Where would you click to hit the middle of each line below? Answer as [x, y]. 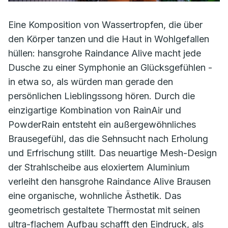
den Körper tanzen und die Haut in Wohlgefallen [109, 39]
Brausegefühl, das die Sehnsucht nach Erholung [108, 139]
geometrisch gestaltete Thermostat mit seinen [104, 210]
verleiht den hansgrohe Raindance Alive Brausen [109, 181]
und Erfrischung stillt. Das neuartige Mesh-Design [112, 153]
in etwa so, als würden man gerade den [91, 82]
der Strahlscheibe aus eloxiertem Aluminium [99, 167]
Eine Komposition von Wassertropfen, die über [105, 25]
